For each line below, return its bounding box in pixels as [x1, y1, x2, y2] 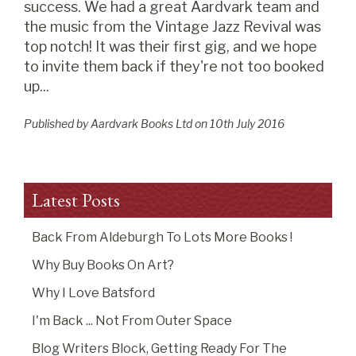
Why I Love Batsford [32, 285, 155, 300]
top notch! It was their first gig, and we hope [24, 38, 317, 55]
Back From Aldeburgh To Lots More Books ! [32, 230, 292, 245]
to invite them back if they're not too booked [24, 58, 324, 75]
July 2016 [234, 117, 284, 130]
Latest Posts [32, 188, 120, 212]
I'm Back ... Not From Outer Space [32, 313, 232, 328]
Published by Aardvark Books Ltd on [24, 117, 210, 130]
